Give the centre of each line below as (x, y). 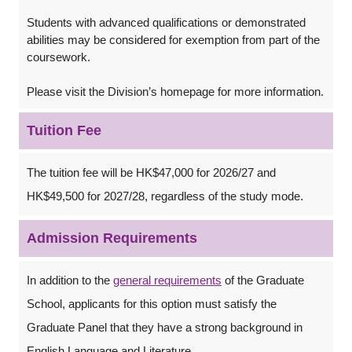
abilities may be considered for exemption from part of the (173, 40)
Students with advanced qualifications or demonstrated (166, 22)
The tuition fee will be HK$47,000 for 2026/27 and (151, 172)
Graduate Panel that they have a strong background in (165, 327)
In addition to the (70, 280)
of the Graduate (263, 280)
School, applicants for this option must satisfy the (152, 304)
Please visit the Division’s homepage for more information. (175, 92)
